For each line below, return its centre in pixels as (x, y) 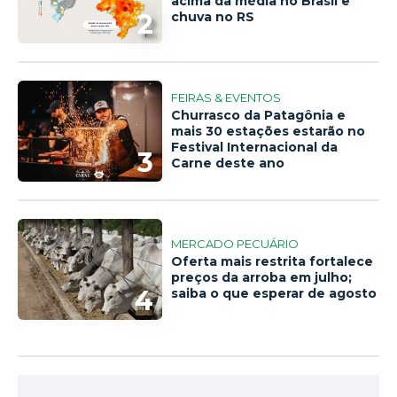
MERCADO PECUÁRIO (235, 243)
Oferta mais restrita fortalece (272, 261)
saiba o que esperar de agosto (274, 293)
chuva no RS (213, 16)
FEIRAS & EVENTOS (226, 97)
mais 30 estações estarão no (269, 131)
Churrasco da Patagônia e (259, 115)
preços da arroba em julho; (262, 277)
